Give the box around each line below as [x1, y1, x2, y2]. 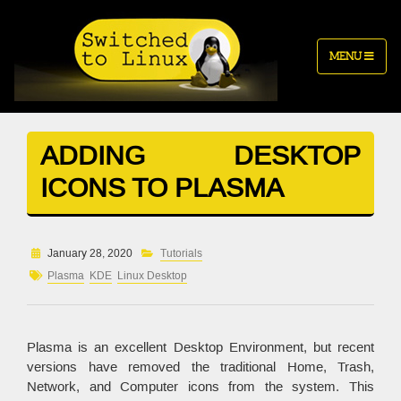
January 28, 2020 [47, 247, 132, 260]
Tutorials [160, 247, 202, 260]
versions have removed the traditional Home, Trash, [27, 358, 374, 376]
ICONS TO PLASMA [40, 171, 284, 206]
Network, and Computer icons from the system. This [27, 378, 374, 396]
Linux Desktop [117, 269, 187, 283]
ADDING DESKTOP [40, 139, 361, 174]
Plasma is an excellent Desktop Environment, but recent [27, 338, 374, 356]
